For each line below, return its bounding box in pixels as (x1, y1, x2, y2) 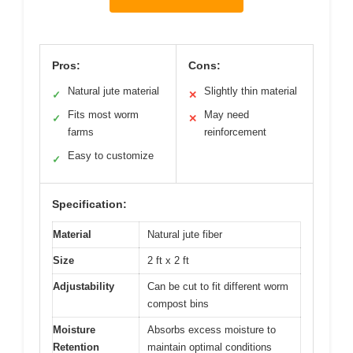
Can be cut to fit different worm (147, 280, 288, 292)
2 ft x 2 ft (147, 254, 189, 266)
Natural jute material (68, 84, 159, 97)
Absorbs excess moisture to (147, 323, 276, 336)
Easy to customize (68, 149, 154, 162)
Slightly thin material (204, 84, 297, 97)
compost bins (147, 297, 209, 310)
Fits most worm (68, 108, 139, 121)
